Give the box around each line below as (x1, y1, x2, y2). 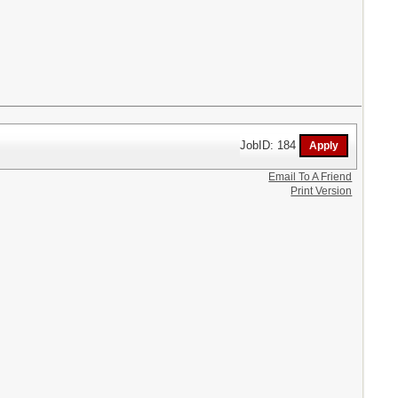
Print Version (291, 185, 353, 198)
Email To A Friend (268, 171, 353, 184)
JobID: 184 (240, 138, 300, 152)
